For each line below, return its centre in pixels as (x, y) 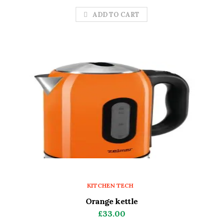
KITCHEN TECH (110, 185)
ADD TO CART (116, 14)
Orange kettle (111, 201)
